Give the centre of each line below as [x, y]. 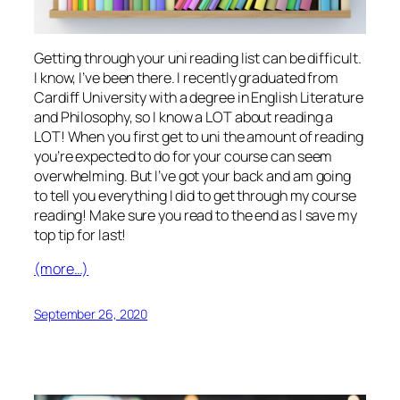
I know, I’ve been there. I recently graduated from [186, 77]
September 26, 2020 [91, 314]
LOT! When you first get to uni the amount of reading [199, 136]
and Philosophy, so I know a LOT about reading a [184, 117]
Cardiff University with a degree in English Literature [199, 97]
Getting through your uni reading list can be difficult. [198, 58]
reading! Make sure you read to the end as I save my [196, 215]
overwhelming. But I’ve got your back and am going [193, 175]
